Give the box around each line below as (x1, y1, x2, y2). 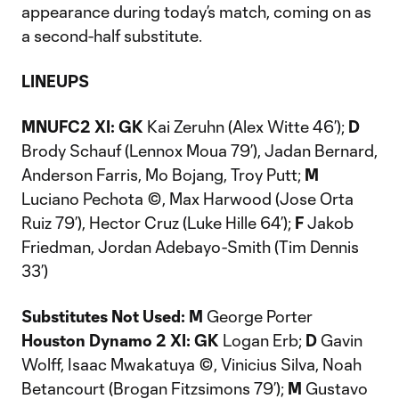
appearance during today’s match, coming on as (21, 2, 371, 21)
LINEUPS (21, 71, 89, 91)
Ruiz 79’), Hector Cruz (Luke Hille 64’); (21, 213, 295, 232)
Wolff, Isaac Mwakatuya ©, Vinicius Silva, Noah (21, 354, 362, 374)
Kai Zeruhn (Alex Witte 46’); (143, 117, 348, 136)
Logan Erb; (219, 330, 305, 350)
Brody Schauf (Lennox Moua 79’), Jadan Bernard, (21, 141, 378, 160)
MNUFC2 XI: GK (21, 117, 143, 136)
